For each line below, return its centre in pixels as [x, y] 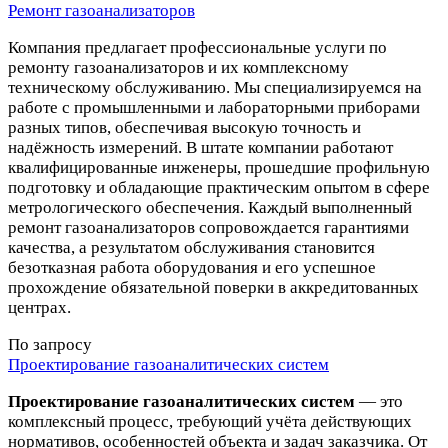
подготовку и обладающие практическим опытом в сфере [219, 188]
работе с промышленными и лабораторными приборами [214, 108]
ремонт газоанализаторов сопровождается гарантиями [208, 228]
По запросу [50, 345]
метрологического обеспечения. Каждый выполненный [210, 208]
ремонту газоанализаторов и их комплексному [178, 68]
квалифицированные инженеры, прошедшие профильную [219, 168]
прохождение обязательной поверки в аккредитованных [213, 288]
